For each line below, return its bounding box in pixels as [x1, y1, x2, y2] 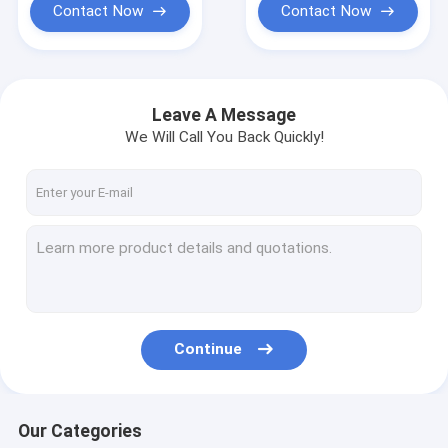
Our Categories [17, 420, 142, 441]
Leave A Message [152, 104, 296, 125]
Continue [174, 340, 243, 359]
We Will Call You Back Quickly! [124, 128, 324, 147]
